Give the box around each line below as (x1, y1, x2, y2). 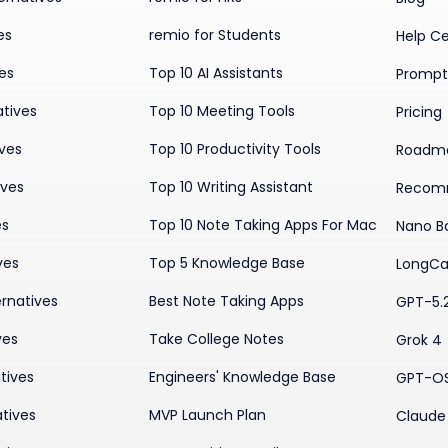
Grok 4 (395, 329, 442, 350)
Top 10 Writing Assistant (149, 177, 314, 198)
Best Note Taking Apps (149, 291, 305, 312)
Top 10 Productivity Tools (149, 139, 322, 160)
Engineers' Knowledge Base (149, 367, 337, 388)
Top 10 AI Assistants (149, 63, 284, 84)
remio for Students (149, 25, 282, 46)
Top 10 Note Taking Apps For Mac (149, 215, 378, 236)
